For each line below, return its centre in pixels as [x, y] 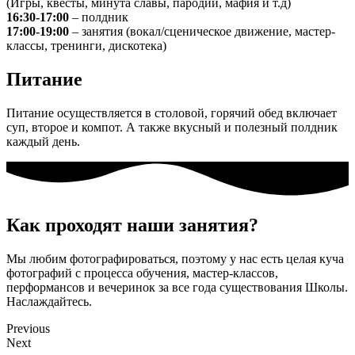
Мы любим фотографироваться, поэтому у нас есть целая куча [175, 258]
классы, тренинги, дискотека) [88, 45]
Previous [28, 328]
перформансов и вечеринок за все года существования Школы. [177, 287]
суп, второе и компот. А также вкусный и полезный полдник [172, 127]
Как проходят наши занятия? [132, 225]
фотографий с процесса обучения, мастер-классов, [142, 273]
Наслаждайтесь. [49, 301]
